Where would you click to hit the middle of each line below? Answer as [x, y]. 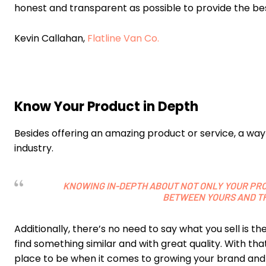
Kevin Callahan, [51, 39]
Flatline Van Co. [123, 39]
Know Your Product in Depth [106, 107]
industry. [34, 148]
